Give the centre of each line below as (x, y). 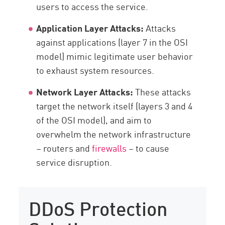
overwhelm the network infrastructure (114, 134)
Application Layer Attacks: (90, 28)
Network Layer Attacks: (86, 92)
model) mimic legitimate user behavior (115, 56)
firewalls (109, 148)
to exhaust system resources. (95, 70)
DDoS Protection (98, 207)
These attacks (163, 92)
